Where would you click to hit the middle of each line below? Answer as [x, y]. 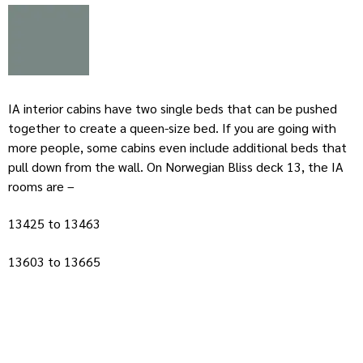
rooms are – [43, 186]
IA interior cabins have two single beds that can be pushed [173, 108]
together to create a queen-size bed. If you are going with [172, 127]
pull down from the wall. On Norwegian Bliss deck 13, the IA [176, 166]
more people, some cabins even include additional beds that [177, 147]
